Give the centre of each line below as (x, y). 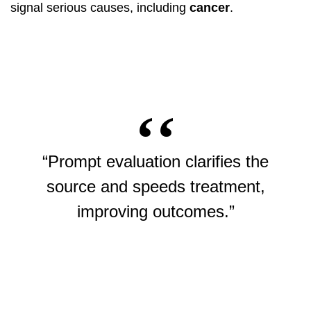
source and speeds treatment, (155, 186)
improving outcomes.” (155, 211)
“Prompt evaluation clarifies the (155, 161)
